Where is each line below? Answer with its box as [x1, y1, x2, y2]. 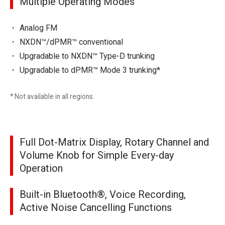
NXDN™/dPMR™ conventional [20, 37, 124, 47]
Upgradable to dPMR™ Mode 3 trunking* [20, 65, 161, 75]
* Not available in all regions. [10, 92, 94, 101]
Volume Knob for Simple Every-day [20, 149, 174, 162]
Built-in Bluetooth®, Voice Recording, [20, 188, 186, 201]
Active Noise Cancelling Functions [20, 201, 172, 214]
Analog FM [20, 23, 58, 33]
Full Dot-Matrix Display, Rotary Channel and [20, 136, 209, 149]
